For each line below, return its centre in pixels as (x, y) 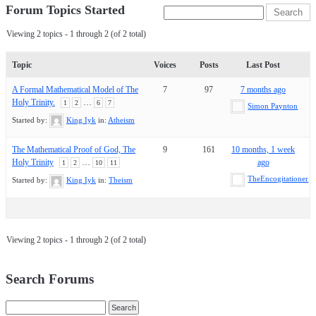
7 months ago (263, 89)
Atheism (121, 120)
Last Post (263, 65)
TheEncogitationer (278, 179)
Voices (165, 65)
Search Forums (50, 279)
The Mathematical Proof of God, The (74, 150)
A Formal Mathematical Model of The (75, 89)
